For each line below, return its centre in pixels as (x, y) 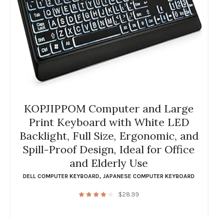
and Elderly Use (109, 163)
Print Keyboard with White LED (109, 122)
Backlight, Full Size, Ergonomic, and (109, 136)
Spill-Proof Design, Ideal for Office (109, 150)
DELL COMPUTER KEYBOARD (61, 176)
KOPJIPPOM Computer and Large (109, 109)
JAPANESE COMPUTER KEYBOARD (149, 176)
